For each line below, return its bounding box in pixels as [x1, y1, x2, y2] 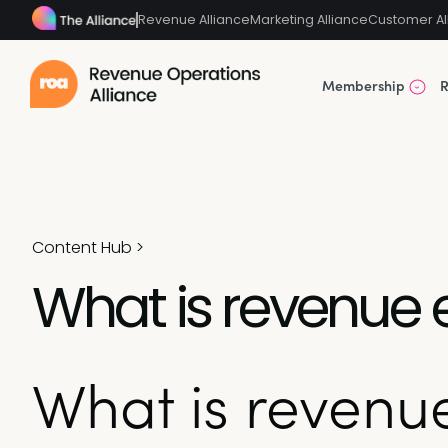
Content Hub [32, 235, 132, 259]
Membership [322, 75, 405, 95]
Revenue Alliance [138, 11, 250, 28]
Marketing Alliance [250, 11, 368, 28]
